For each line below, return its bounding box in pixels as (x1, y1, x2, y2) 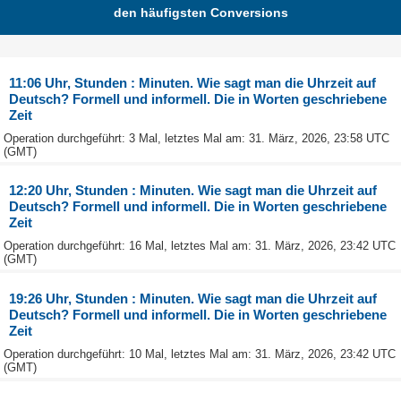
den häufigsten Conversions (113, 4, 288, 20)
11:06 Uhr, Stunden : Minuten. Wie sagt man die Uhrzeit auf (9, 74, 377, 90)
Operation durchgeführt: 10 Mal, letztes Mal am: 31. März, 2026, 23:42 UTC (4, 346, 396, 361)
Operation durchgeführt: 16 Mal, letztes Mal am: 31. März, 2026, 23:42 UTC (4, 239, 396, 253)
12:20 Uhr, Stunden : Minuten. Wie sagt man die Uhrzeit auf (9, 183, 378, 199)
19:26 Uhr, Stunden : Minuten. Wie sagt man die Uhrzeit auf (9, 290, 378, 306)
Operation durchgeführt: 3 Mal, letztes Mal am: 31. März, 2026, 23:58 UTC (4, 131, 389, 145)
